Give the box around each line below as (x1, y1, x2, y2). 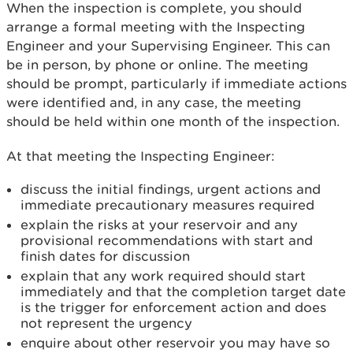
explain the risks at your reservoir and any (20, 217, 298, 233)
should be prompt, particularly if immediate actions (6, 76, 347, 92)
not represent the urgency (20, 315, 192, 332)
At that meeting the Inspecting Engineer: (6, 148, 275, 165)
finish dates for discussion (20, 248, 190, 265)
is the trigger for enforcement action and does (20, 299, 326, 316)
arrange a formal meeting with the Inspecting (6, 19, 305, 35)
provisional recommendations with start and (20, 232, 313, 249)
